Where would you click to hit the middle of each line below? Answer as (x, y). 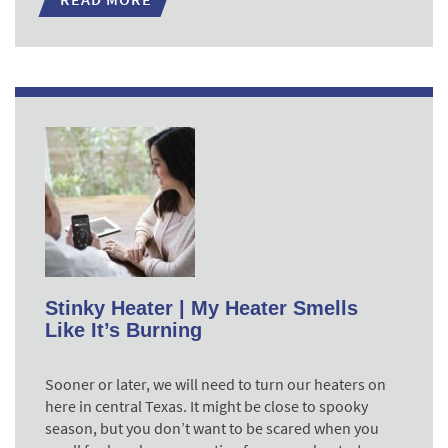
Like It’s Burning (123, 330)
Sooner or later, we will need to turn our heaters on (215, 384)
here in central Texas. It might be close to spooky (206, 406)
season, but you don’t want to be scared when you (212, 428)
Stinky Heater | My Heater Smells (201, 308)
